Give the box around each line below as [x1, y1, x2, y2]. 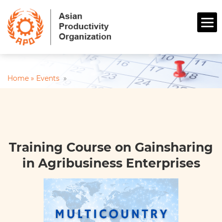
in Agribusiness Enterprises [22, 156, 200, 171]
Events [36, 74, 61, 83]
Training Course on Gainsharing [9, 140, 213, 155]
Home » [7, 74, 36, 83]
